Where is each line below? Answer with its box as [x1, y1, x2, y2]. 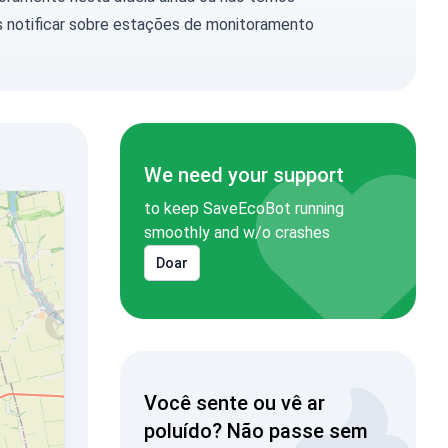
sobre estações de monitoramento [64, 15, 314, 34]
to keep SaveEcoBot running [143, 199, 344, 218]
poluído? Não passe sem [143, 419, 368, 443]
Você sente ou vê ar [143, 391, 325, 415]
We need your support [143, 163, 344, 187]
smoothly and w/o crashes [143, 223, 330, 242]
